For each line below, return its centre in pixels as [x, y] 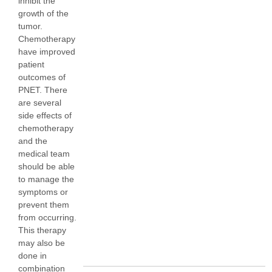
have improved [47, 52]
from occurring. [47, 218]
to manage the [46, 179]
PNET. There [43, 90]
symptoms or [43, 192]
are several [40, 103]
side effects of [45, 116]
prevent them [44, 205]
